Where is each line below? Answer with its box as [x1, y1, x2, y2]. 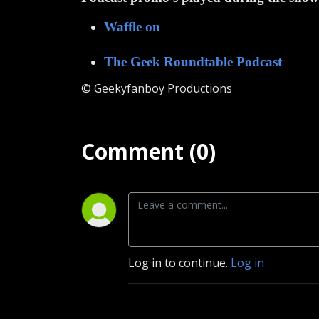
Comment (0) [81, 136, 216, 166]
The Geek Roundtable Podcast [104, 53, 282, 69]
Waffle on [104, 19, 160, 34]
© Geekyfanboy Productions [81, 80, 232, 96]
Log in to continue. [128, 254, 231, 271]
